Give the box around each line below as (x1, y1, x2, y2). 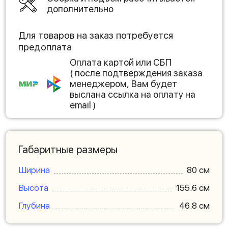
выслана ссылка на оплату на (70, 89, 195, 100)
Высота (18, 183, 48, 193)
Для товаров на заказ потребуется (18, 30, 173, 41)
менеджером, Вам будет (70, 78, 177, 89)
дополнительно (47, 4, 113, 14)
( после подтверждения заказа (70, 68, 203, 78)
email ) (70, 100, 96, 110)
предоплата (18, 41, 72, 53)
